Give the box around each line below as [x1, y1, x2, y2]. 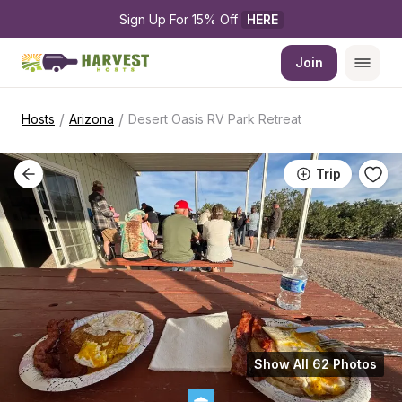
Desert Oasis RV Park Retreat [128, 111, 301, 127]
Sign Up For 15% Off [118, 12, 241, 27]
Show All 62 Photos [254, 356, 377, 371]
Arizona [69, 111, 114, 127]
